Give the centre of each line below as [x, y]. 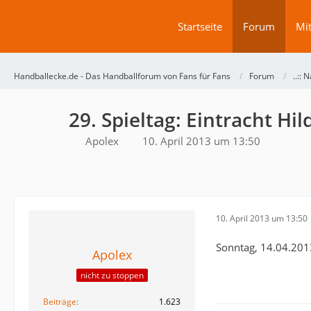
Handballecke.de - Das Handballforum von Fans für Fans [122, 76]
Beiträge [60, 302]
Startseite [200, 26]
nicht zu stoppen [112, 276]
